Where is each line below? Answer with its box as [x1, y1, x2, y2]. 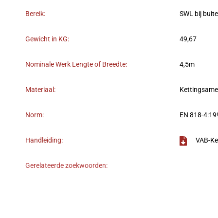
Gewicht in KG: [25, 35, 69, 44]
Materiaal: [25, 86, 55, 94]
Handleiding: [25, 136, 63, 145]
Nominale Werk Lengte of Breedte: [25, 60, 127, 69]
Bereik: [25, 10, 45, 18]
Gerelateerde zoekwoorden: [25, 162, 108, 170]
